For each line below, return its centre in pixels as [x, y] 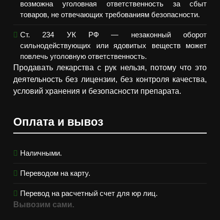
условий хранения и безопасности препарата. [97, 91]
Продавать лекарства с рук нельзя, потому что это [110, 68]
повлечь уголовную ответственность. [83, 56]
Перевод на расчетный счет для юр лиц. [89, 193]
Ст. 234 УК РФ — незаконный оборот [113, 35]
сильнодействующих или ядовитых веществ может [113, 46]
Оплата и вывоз [58, 122]
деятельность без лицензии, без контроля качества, [110, 80]
